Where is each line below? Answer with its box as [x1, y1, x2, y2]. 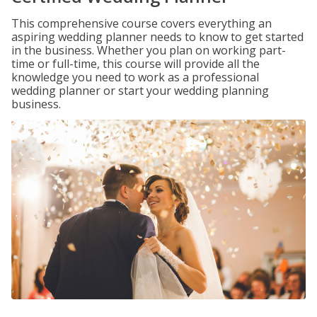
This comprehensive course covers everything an [11, 16, 272, 31]
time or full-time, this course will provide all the [11, 56, 260, 71]
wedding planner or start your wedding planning [11, 83, 269, 98]
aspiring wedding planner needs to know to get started [11, 29, 304, 45]
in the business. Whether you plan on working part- [11, 42, 286, 58]
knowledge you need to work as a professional [11, 69, 259, 85]
